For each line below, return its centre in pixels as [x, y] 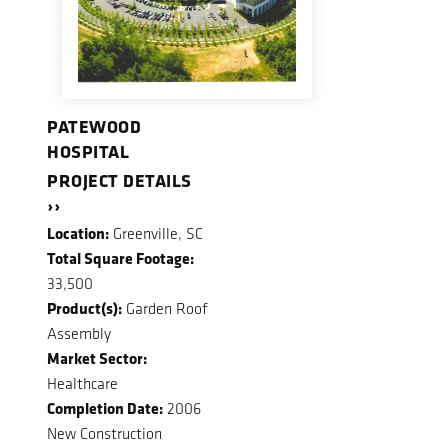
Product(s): [84, 308]
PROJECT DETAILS [119, 179]
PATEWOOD [94, 126]
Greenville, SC [156, 234]
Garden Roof [165, 309]
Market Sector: [97, 358]
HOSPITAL [88, 151]
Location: [78, 233]
